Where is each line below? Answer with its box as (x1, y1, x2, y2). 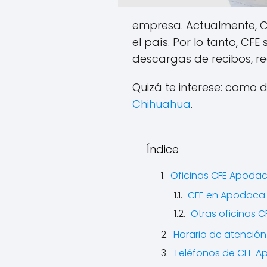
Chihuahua (132, 97, 191, 111)
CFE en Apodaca (188, 188, 265, 202)
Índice (147, 142, 179, 157)
